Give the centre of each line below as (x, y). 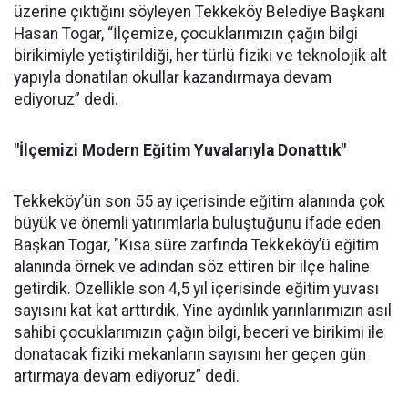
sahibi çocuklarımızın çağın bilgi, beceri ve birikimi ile (199, 332)
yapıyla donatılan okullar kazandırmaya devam (173, 77)
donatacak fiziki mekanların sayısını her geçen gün (190, 354)
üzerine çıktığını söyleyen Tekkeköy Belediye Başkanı (199, 12)
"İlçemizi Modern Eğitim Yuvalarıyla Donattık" (180, 150)
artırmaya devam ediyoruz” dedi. (127, 376)
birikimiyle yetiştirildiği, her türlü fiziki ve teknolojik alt (200, 56)
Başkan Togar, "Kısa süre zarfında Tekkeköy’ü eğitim (196, 245)
